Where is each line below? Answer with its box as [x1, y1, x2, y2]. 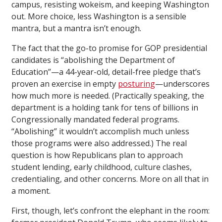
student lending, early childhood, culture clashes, [11, 161, 192, 172]
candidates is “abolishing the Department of [11, 54, 175, 65]
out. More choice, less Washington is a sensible [11, 10, 186, 22]
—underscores [155, 78, 210, 89]
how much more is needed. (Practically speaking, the [11, 90, 204, 101]
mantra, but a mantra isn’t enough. [11, 22, 141, 34]
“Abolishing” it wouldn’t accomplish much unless [11, 125, 189, 137]
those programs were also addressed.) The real [11, 137, 187, 149]
